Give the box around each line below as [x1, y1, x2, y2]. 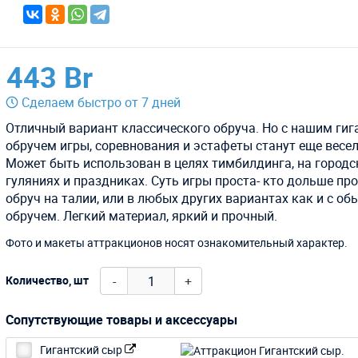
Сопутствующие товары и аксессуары [6, 311, 238, 329]
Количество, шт [6, 272, 89, 288]
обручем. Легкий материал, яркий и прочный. [6, 207, 278, 225]
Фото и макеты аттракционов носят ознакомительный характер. [6, 235, 348, 251]
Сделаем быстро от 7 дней [18, 93, 185, 112]
